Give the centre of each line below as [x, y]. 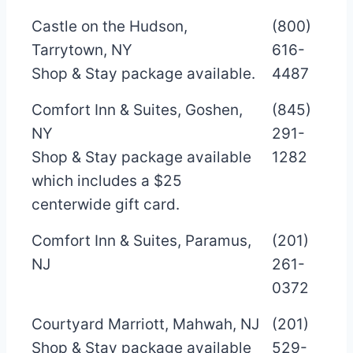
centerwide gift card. [106, 204]
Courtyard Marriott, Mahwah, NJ [145, 324]
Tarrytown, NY [82, 50]
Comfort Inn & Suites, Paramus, [141, 240]
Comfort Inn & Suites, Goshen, [137, 110]
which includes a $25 [107, 180]
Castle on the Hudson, [110, 26]
